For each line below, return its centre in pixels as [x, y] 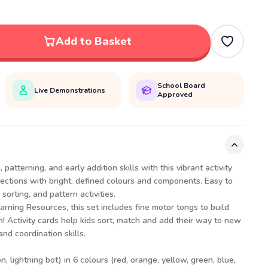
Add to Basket [93, 41]
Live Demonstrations [70, 90]
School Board [181, 86]
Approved [175, 95]
